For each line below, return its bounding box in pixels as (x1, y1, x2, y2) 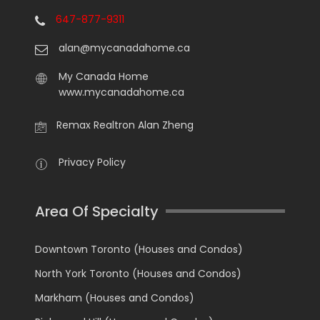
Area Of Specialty (35, 201, 159, 221)
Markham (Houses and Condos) (35, 290, 194, 305)
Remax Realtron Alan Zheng (56, 117, 194, 132)
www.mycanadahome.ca (59, 84, 184, 99)
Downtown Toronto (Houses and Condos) (35, 241, 243, 256)
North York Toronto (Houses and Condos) (35, 266, 241, 281)
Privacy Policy (59, 154, 126, 169)
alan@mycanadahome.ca (59, 40, 190, 55)
